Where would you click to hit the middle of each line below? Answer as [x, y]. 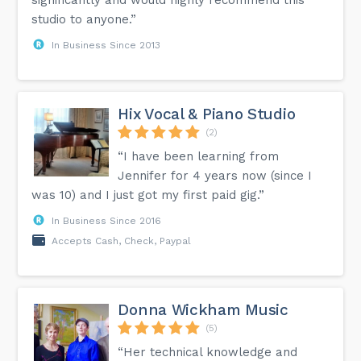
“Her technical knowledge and [208, 352]
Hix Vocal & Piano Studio [207, 114]
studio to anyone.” [84, 19]
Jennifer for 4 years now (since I [215, 175]
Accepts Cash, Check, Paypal [122, 241]
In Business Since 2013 [106, 45]
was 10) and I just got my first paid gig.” [148, 195]
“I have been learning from [199, 156]
